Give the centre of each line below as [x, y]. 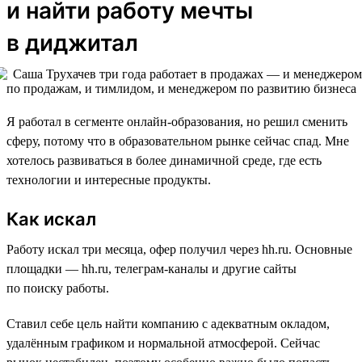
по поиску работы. [58, 288]
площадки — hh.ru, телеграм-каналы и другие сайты [152, 268]
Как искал [51, 219]
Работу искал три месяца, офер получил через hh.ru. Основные [179, 249]
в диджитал [72, 42]
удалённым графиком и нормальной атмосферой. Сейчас [163, 343]
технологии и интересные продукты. [109, 179]
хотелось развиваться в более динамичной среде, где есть [164, 160]
